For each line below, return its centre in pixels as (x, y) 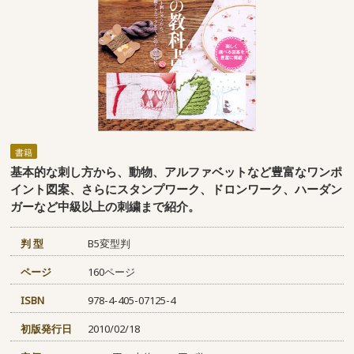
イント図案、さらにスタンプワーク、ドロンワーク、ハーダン (177, 189)
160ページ (111, 272)
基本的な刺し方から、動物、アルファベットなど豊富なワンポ (177, 172)
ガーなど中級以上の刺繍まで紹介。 (105, 207)
